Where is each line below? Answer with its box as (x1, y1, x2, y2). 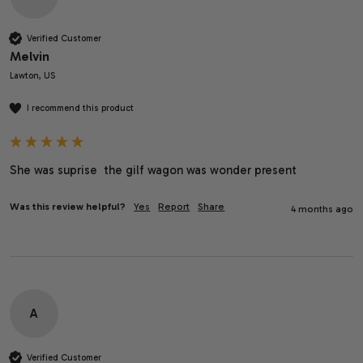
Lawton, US (10, 70, 56, 82)
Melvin (10, 49, 50, 65)
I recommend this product (27, 102, 135, 113)
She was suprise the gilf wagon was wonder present (10, 163, 297, 178)
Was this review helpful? (10, 201, 126, 213)
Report (158, 201, 190, 213)
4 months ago (290, 203, 353, 216)
